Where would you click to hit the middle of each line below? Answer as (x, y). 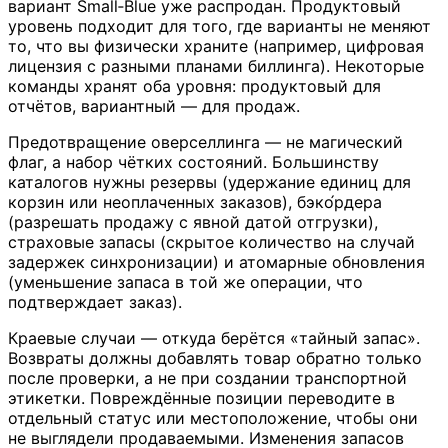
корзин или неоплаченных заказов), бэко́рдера (195, 201)
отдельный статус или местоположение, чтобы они (213, 417)
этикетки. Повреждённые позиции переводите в (201, 397)
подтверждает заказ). (95, 301)
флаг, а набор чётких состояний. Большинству (193, 161)
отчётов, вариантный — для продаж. (154, 105)
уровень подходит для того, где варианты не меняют (219, 25)
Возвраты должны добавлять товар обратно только (215, 357)
